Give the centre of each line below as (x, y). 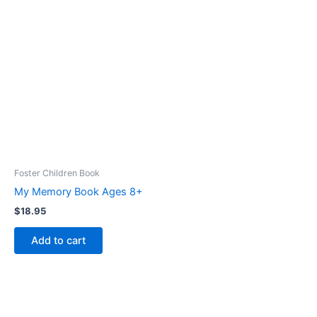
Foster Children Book (57, 173)
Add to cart (58, 241)
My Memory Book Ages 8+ (79, 192)
